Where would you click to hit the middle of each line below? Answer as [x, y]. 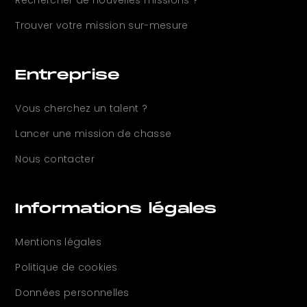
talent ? [128, 109]
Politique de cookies [66, 268]
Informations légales [116, 209]
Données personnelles [72, 293]
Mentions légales [59, 242]
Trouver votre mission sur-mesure [102, 26]
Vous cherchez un [62, 109]
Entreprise [68, 76]
